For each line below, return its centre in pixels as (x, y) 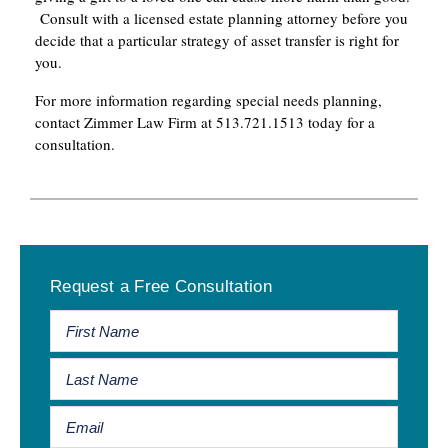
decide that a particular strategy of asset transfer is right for (217, 40)
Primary (60, 261)
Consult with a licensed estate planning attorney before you (221, 18)
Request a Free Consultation (161, 287)
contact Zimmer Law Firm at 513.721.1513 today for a (205, 122)
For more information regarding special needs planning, (208, 100)
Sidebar (59, 294)
